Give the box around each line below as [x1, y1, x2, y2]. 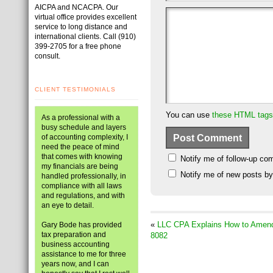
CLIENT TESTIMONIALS [35, 86, 116, 93]
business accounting [41, 240, 110, 249]
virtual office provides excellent [35, 13, 136, 21]
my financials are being [41, 162, 118, 171]
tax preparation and [41, 230, 106, 239]
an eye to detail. [41, 201, 94, 210]
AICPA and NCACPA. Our [35, 3, 118, 12]
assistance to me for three [41, 250, 126, 258]
